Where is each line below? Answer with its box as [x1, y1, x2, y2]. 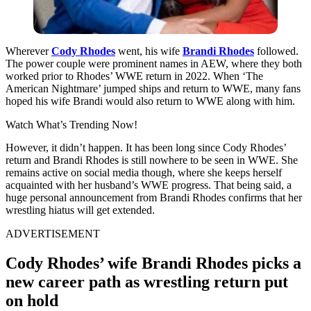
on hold [6, 291, 58, 310]
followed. [254, 44, 299, 57]
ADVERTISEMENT [6, 227, 100, 239]
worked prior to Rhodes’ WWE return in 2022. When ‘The [6, 69, 263, 82]
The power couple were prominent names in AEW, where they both [6, 57, 302, 69]
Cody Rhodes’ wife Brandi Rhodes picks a [6, 253, 301, 272]
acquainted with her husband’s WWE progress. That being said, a [6, 178, 292, 191]
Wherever [6, 44, 51, 57]
